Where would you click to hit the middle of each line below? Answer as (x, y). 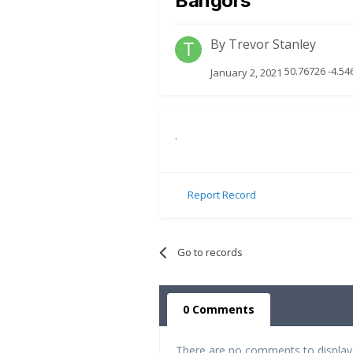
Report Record (222, 195)
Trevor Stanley (272, 45)
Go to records (210, 252)
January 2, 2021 (246, 72)
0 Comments (219, 309)
